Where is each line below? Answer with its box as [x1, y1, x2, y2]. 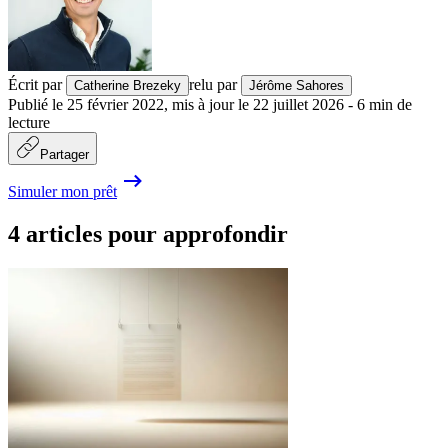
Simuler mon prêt [8, 183, 117, 201]
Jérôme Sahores [249, 78, 344, 94]
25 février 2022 [67, 96, 164, 114]
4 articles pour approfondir [8, 221, 288, 248]
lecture [8, 114, 50, 132]
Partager [40, 147, 89, 163]
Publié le [8, 96, 63, 114]
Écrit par [8, 76, 62, 94]
